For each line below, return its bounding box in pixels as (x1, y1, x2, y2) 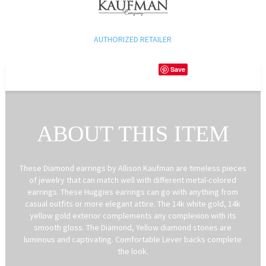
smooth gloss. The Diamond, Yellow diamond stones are (34, 221, 232, 233)
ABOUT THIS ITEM (36, 121, 229, 146)
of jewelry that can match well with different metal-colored (29, 174, 237, 185)
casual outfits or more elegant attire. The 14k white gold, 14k (25, 198, 241, 209)
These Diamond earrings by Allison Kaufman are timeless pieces (19, 162, 246, 173)
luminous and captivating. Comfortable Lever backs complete (24, 233, 242, 245)
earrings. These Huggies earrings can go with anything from (27, 186, 239, 197)
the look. (117, 245, 148, 256)
